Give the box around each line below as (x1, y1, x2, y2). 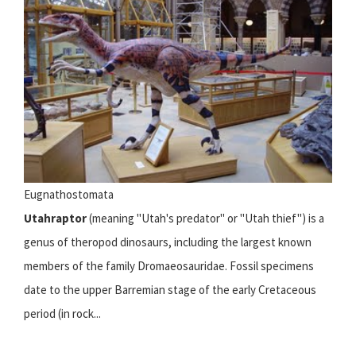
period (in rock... (24, 305, 101, 321)
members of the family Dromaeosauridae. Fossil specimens (24, 257, 314, 273)
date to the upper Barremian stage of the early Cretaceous (24, 281, 316, 297)
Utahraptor (24, 210, 87, 226)
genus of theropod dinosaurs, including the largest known (24, 234, 311, 250)
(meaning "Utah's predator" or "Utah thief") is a (87, 210, 324, 226)
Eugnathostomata (24, 186, 114, 202)
